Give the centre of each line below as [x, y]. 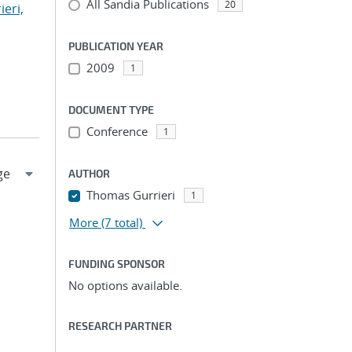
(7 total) [122, 222]
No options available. [125, 285]
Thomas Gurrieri [130, 195]
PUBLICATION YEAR [116, 46]
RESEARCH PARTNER [120, 326]
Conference [117, 131]
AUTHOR [89, 173]
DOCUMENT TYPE [111, 110]
